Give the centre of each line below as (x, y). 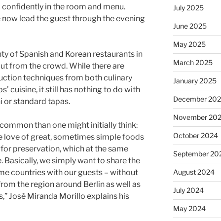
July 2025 (188, 8)
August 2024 (194, 172)
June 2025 (190, 26)
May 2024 (189, 209)
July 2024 (188, 190)
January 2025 (195, 81)
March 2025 (193, 63)
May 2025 (189, 44)
